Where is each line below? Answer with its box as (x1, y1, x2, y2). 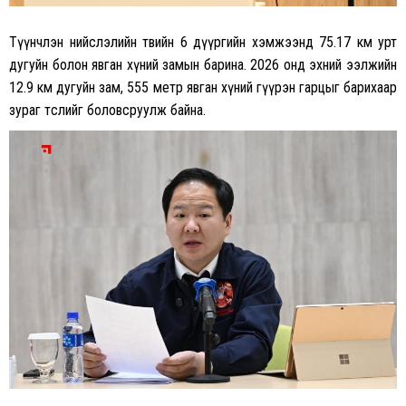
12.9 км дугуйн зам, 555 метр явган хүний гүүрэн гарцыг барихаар (9, 78, 397, 96)
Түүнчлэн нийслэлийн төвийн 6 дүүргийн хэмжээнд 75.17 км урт (9, 33, 397, 51)
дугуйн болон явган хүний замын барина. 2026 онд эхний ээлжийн (9, 55, 397, 73)
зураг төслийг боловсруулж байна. (9, 101, 206, 119)
